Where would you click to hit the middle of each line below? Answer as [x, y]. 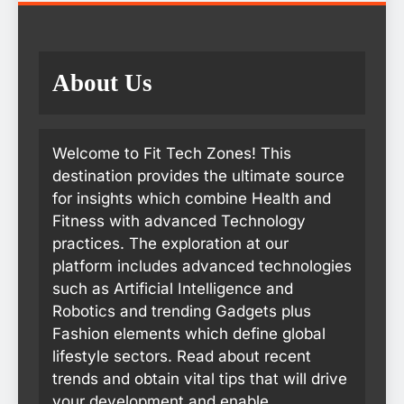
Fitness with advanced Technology [179, 221]
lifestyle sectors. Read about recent [182, 357]
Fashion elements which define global [189, 334]
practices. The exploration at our [170, 244]
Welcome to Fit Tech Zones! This [172, 154]
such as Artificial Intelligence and [173, 289]
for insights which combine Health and [192, 199]
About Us [102, 83]
